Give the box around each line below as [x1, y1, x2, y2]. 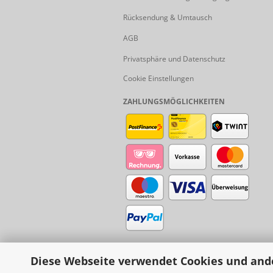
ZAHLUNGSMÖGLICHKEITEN [123, 96, 225, 107]
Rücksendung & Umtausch [123, 12, 212, 23]
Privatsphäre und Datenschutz [123, 54, 225, 64]
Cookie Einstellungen [123, 73, 194, 83]
